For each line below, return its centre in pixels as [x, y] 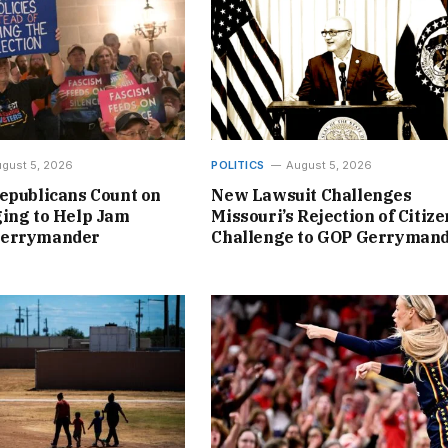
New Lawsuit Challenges [311, 194]
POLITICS [238, 164]
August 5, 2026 [329, 164]
